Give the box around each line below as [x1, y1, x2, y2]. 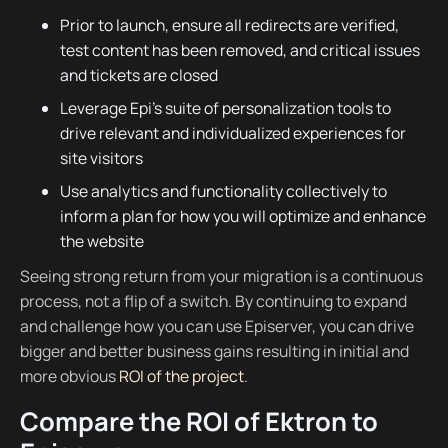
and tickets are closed [59, 64, 218, 87]
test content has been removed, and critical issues [59, 39, 420, 62]
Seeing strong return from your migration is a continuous [19, 265, 423, 288]
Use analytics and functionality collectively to [59, 180, 387, 203]
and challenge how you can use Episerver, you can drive [19, 315, 414, 338]
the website [59, 230, 144, 253]
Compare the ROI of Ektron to [19, 404, 378, 440]
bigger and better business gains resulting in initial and [19, 340, 409, 363]
